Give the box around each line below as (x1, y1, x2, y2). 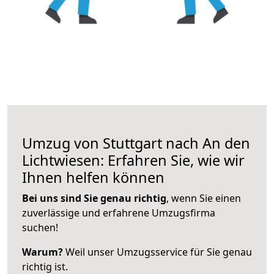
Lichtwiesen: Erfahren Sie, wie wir (22, 150, 245, 170)
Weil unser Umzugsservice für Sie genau (63, 245, 252, 259)
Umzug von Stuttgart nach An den (22, 133, 250, 153)
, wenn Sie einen (166, 191, 241, 205)
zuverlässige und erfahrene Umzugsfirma (22, 206, 215, 220)
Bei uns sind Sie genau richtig (22, 191, 166, 205)
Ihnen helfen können (22, 167, 165, 187)
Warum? (22, 245, 63, 259)
